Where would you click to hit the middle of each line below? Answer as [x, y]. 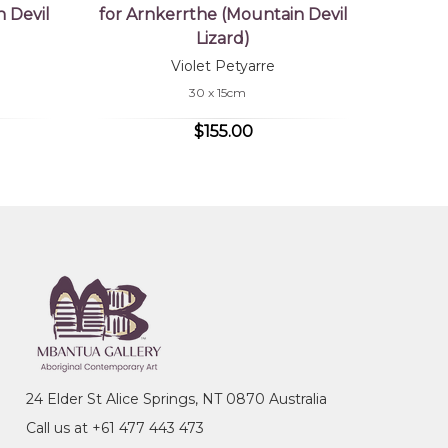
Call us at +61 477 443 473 [114, 427]
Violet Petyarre [223, 65]
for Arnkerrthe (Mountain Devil [223, 14]
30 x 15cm [218, 92]
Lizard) [223, 38]
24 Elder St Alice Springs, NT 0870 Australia [176, 398]
